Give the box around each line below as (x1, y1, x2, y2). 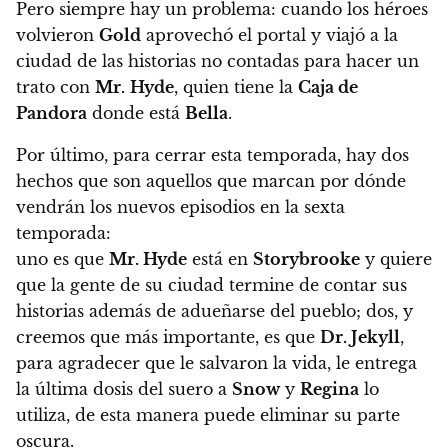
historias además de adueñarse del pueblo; (16, 301, 366, 322)
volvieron (16, 25, 99, 46)
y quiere (360, 249, 432, 270)
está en (187, 249, 253, 270)
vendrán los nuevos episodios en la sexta (16, 197, 345, 218)
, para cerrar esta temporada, (104, 145, 346, 166)
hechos (16, 171, 73, 192)
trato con (16, 77, 95, 98)
